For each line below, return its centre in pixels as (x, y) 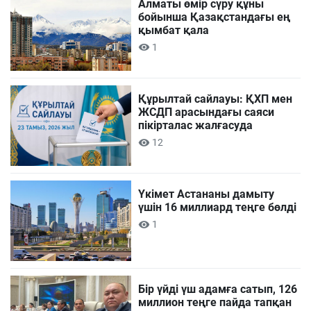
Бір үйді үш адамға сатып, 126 (218, 289)
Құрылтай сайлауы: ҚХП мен (216, 99)
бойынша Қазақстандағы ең (215, 17)
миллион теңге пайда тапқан (215, 302)
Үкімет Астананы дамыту (207, 194)
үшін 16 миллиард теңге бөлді (218, 207)
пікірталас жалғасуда (196, 125)
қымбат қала (174, 30)
